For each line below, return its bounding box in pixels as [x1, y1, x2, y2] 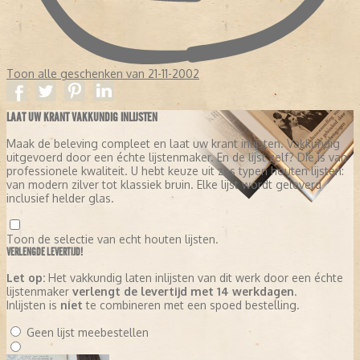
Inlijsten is [6, 298, 60, 313]
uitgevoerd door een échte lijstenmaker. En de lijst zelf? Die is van [6, 150, 347, 165]
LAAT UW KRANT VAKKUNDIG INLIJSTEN [6, 110, 157, 125]
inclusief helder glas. [6, 191, 114, 206]
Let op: [6, 271, 45, 285]
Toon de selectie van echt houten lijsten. [6, 232, 219, 247]
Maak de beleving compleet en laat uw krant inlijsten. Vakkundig [6, 137, 340, 151]
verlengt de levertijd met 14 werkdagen [72, 284, 294, 299]
